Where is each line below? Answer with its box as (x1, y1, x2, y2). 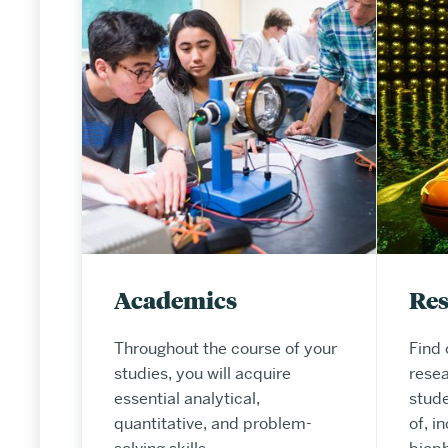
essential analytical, (113, 387, 260, 409)
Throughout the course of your (113, 337, 337, 359)
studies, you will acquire (113, 362, 291, 384)
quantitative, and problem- (113, 412, 312, 434)
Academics (113, 283, 237, 315)
